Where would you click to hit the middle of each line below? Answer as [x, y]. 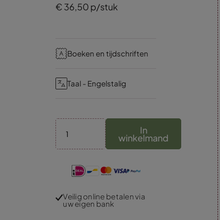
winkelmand [144, 137]
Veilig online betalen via [104, 196]
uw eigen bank [89, 204]
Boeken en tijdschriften [108, 53]
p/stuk [104, 7]
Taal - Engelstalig [97, 83]
